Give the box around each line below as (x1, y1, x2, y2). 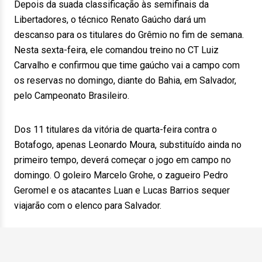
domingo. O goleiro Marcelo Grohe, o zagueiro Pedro (14, 170, 228, 181)
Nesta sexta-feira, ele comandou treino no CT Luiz (14, 44, 219, 56)
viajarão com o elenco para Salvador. (14, 200, 161, 211)
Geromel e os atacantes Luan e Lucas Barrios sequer (14, 185, 230, 196)
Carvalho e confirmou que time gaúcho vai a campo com (14, 60, 240, 71)
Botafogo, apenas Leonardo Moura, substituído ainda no (14, 139, 242, 150)
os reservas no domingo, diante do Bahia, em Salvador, (14, 75, 236, 86)
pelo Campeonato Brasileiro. (14, 90, 129, 101)
